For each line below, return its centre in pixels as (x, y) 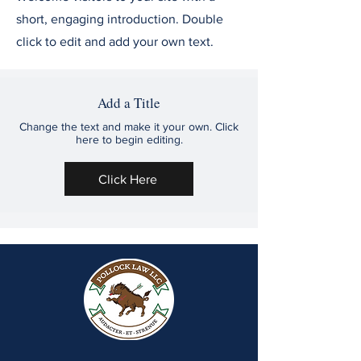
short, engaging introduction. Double (120, 19)
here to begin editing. (129, 139)
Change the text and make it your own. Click (129, 127)
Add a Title (129, 103)
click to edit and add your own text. (115, 41)
